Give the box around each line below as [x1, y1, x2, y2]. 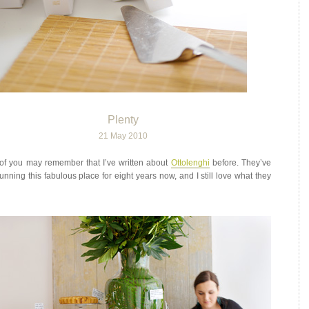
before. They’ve [209, 158, 272, 168]
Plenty [107, 114, 139, 126]
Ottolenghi [170, 158, 210, 168]
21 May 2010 [98, 131, 148, 141]
